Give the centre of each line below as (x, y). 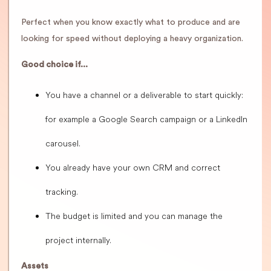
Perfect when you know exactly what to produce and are (131, 23)
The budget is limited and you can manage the (134, 216)
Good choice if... (54, 65)
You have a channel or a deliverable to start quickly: (144, 95)
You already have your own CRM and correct (133, 168)
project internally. (78, 240)
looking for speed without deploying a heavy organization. (132, 39)
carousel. (63, 144)
